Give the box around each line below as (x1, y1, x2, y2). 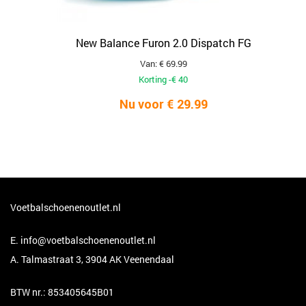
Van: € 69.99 (139, 57, 187, 70)
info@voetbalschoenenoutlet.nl (20, 233, 156, 247)
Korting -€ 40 (139, 72, 188, 85)
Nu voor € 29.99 (119, 96, 208, 112)
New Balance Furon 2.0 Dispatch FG (75, 35, 251, 50)
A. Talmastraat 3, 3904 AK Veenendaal (10, 252, 174, 266)
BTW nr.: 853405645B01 (10, 285, 114, 298)
